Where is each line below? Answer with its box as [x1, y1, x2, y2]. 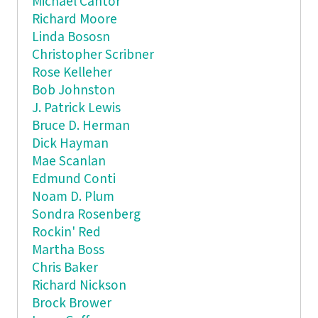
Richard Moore [31, 10, 117, 28]
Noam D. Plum [31, 187, 114, 206]
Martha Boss [31, 241, 104, 259]
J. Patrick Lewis [31, 99, 121, 117]
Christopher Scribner [31, 45, 154, 64]
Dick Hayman [31, 134, 109, 153]
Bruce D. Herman [31, 116, 130, 135]
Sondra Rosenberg [31, 205, 141, 224]
